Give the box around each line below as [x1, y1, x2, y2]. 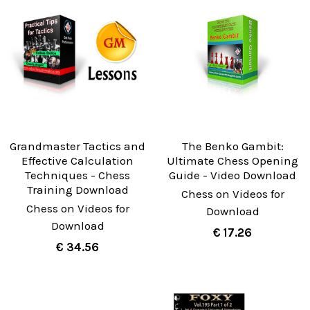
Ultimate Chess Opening [167, 153, 298, 167]
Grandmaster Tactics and [10, 138, 145, 153]
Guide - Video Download [169, 167, 296, 182]
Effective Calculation [21, 153, 134, 167]
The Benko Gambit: [181, 138, 284, 153]
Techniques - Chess [25, 167, 130, 182]
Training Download [26, 182, 129, 197]
